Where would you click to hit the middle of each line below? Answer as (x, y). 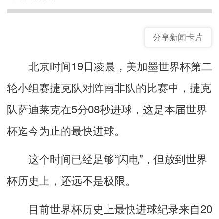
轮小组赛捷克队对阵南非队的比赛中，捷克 (109, 87)
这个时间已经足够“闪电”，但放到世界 (107, 158)
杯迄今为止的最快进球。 (66, 130)
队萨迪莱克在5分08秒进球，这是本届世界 (107, 108)
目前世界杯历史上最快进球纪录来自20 (109, 208)
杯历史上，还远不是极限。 (71, 180)
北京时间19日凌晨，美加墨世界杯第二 (109, 65)
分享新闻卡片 (178, 37)
